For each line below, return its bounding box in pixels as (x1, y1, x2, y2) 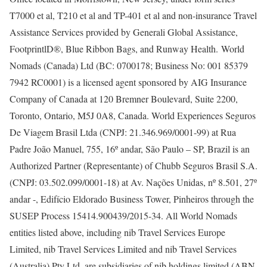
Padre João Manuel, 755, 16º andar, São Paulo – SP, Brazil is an (10, 142, 250, 155)
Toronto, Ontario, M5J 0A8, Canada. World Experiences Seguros (10, 109, 256, 122)
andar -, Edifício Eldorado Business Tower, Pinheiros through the (10, 193, 254, 205)
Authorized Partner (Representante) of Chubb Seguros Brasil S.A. (10, 159, 257, 172)
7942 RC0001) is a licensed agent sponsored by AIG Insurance (10, 76, 247, 88)
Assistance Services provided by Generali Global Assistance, (10, 26, 238, 38)
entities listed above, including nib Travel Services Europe (10, 226, 225, 238)
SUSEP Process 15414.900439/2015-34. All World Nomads (10, 209, 237, 222)
